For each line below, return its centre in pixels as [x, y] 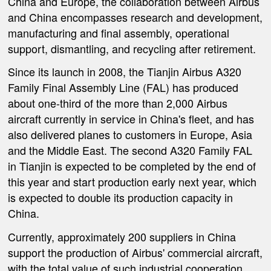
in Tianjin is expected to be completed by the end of [132, 166]
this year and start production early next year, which [132, 182]
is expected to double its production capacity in [121, 198]
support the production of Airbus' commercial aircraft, [135, 252]
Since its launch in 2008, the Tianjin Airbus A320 [125, 72]
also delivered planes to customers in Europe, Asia [130, 135]
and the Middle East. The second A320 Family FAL [130, 150]
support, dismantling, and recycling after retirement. [132, 48]
